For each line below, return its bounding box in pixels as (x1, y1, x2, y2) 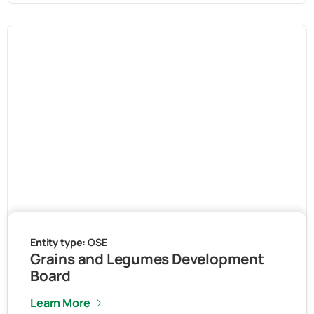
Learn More (30, 295, 90, 311)
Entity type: (30, 235, 88, 250)
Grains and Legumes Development (30, 249, 264, 269)
